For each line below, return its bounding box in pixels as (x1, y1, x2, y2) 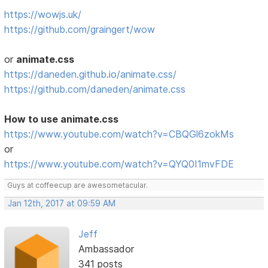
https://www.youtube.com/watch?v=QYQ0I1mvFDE (4, 158, 234, 170)
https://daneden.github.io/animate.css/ (4, 68, 177, 81)
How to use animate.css (4, 113, 119, 126)
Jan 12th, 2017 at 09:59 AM (8, 199, 116, 209)
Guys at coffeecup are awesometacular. (7, 181, 148, 190)
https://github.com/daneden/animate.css (4, 83, 186, 96)
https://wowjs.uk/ (4, 8, 82, 21)
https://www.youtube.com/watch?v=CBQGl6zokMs (4, 128, 234, 141)
